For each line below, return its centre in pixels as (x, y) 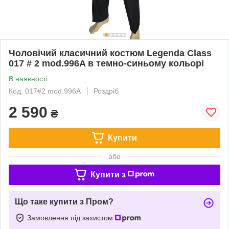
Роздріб (106, 91)
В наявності (28, 78)
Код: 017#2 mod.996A (45, 91)
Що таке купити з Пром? (64, 201)
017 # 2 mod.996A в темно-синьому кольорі (106, 63)
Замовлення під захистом (71, 217)
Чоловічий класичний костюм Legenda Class (110, 53)
